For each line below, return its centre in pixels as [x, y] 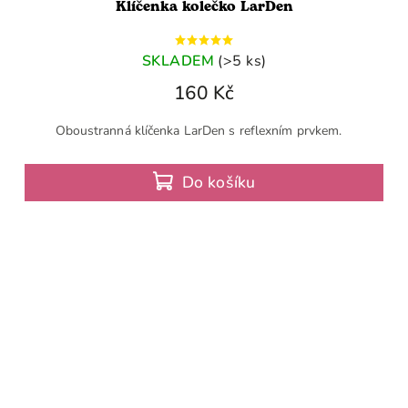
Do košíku [219, 182]
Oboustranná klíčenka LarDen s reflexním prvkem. [204, 130]
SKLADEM [178, 61]
